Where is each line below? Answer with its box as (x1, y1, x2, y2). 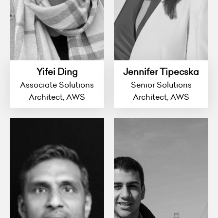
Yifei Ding (36, 66, 78, 78)
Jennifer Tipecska (123, 66, 199, 78)
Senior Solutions (130, 79, 192, 91)
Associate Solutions (20, 79, 94, 91)
